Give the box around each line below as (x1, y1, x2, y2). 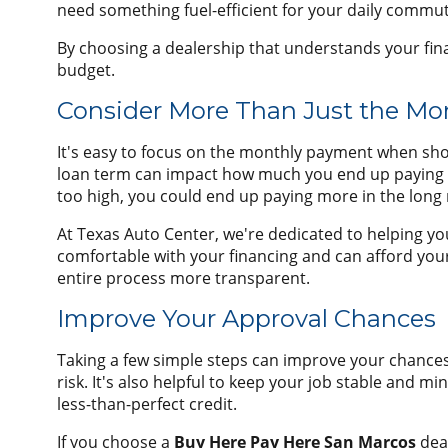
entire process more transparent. (57, 267, 310, 290)
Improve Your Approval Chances (57, 304, 436, 334)
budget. (57, 59, 115, 82)
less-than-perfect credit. (57, 393, 237, 416)
